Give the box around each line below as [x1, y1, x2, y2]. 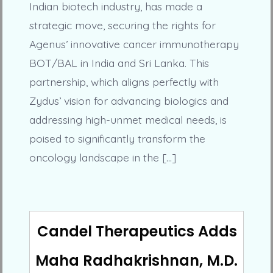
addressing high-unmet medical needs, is [29, 112, 227, 126]
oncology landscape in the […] [29, 150, 176, 164]
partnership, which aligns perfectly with [29, 74, 219, 88]
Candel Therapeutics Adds [37, 221, 237, 242]
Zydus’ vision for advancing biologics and [29, 93, 229, 107]
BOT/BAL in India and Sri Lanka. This [29, 55, 209, 69]
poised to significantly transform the [29, 131, 205, 145]
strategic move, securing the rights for [29, 18, 216, 32]
